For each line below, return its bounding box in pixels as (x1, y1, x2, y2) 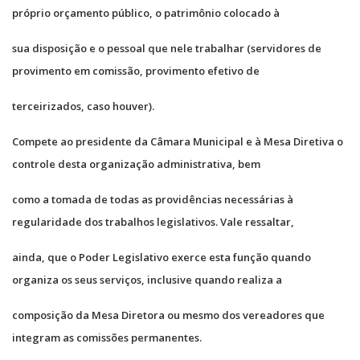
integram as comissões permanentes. (12, 329, 202, 345)
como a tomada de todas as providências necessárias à (12, 191, 293, 207)
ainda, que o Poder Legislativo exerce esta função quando (12, 249, 311, 264)
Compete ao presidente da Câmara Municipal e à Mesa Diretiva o (12, 133, 343, 149)
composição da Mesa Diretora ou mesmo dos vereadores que (12, 307, 325, 322)
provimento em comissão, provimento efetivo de (12, 63, 260, 78)
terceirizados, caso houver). (12, 98, 154, 113)
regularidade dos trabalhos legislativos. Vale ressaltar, (12, 214, 294, 229)
